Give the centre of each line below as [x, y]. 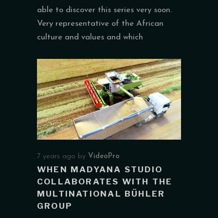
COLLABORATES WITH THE [105, 182]
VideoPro [104, 157]
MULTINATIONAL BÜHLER [101, 194]
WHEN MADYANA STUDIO [100, 170]
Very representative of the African [100, 23]
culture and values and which [90, 37]
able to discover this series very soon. [104, 10]
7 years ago [56, 157]
